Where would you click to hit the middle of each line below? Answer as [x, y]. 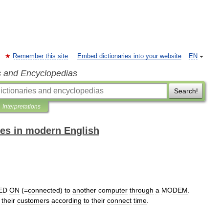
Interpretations [22, 107]
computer [113, 190]
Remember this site [40, 56]
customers [33, 200]
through [142, 190]
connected [44, 190]
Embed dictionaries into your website [129, 56]
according [66, 200]
